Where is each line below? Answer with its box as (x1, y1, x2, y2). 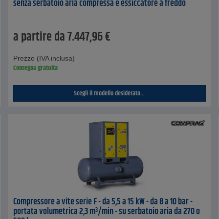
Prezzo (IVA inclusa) (13, 54, 75, 62)
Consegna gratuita (13, 62, 58, 73)
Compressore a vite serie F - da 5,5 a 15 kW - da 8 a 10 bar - (13, 195, 193, 209)
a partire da (13, 27, 66, 46)
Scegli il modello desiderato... (74, 88, 145, 99)
